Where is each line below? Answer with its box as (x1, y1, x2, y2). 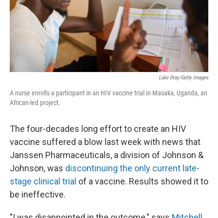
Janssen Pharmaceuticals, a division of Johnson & (10, 150, 203, 160)
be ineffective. (10, 189, 66, 200)
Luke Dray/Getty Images (159, 74, 208, 81)
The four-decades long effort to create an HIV (10, 124, 186, 134)
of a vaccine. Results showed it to (76, 176, 208, 186)
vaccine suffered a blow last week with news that (10, 137, 200, 147)
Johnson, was (10, 163, 65, 173)
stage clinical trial (10, 176, 76, 186)
